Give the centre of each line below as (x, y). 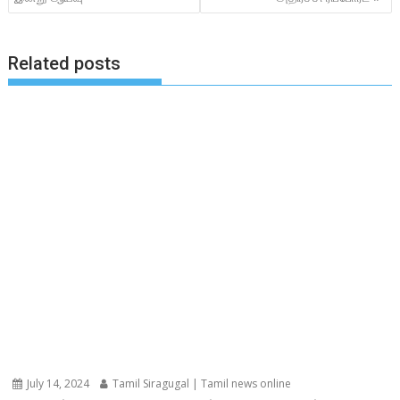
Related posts (65, 64)
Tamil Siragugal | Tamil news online (201, 384)
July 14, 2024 (57, 384)
